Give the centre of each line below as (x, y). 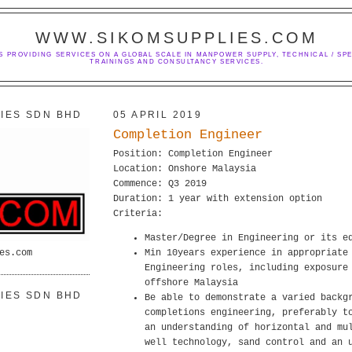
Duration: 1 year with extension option (218, 199)
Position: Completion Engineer (193, 154)
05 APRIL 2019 (158, 115)
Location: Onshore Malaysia (185, 169)
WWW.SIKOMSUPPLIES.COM (177, 38)
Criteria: (138, 214)
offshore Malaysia (191, 283)
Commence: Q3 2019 (160, 184)
